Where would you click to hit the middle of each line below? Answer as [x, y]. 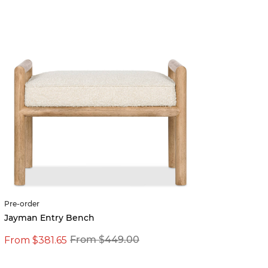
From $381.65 [36, 240]
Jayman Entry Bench [49, 218]
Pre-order [22, 204]
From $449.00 [105, 240]
